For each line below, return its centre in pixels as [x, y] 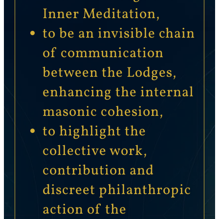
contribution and [98, 171]
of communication [103, 54]
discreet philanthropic [117, 190]
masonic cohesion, [103, 112]
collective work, [95, 151]
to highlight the [94, 132]
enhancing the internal [118, 93]
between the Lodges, [109, 73]
